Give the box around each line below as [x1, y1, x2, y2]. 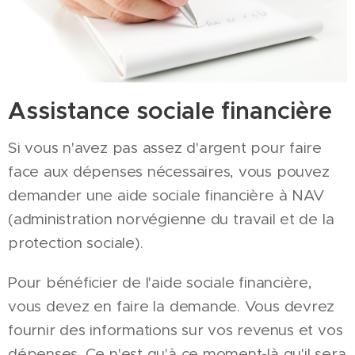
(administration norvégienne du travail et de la [8, 210, 334, 229]
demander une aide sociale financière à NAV [8, 186, 324, 205]
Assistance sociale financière [8, 96, 332, 127]
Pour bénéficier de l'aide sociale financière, [8, 273, 312, 292]
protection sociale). [8, 234, 143, 253]
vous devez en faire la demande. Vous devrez [8, 297, 335, 316]
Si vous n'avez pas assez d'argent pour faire [8, 139, 322, 158]
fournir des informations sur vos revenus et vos [8, 321, 343, 340]
